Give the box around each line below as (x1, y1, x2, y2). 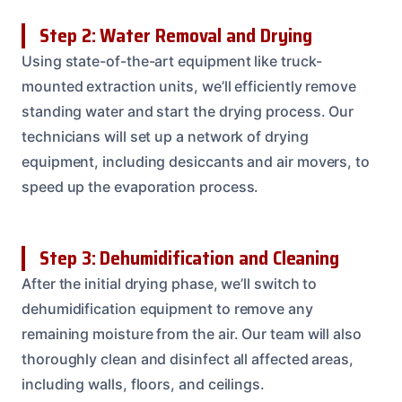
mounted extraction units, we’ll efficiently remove (22, 76, 357, 95)
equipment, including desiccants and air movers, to (22, 152, 371, 170)
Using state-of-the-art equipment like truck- (22, 51, 322, 70)
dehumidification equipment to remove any (22, 299, 313, 318)
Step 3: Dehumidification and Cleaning (39, 242, 340, 273)
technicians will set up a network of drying (22, 127, 309, 145)
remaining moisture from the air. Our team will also (22, 324, 362, 343)
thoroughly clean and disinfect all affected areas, (22, 349, 354, 368)
